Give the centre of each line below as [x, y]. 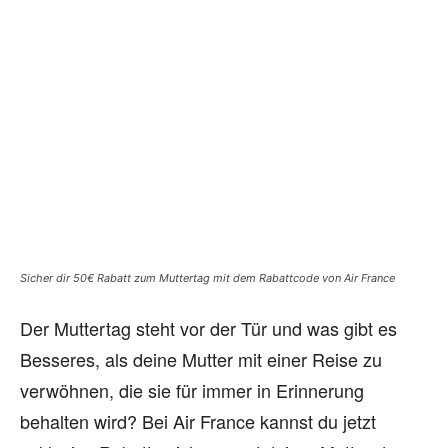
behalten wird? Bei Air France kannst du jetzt [198, 421]
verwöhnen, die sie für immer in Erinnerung [192, 390]
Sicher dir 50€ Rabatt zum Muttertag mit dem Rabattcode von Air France [207, 278]
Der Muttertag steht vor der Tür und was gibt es [208, 328]
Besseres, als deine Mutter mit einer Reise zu [201, 359]
